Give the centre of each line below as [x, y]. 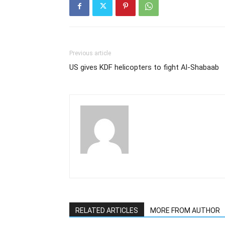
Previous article [90, 53]
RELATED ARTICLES [107, 210]
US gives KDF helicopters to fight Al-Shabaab [144, 67]
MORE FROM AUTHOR [185, 210]
